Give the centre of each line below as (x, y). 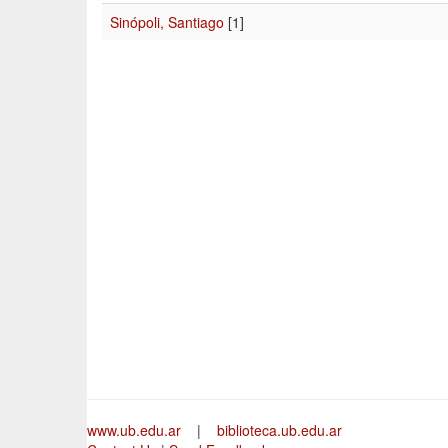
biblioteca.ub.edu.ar (279, 430)
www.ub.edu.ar (136, 430)
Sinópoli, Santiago (167, 22)
